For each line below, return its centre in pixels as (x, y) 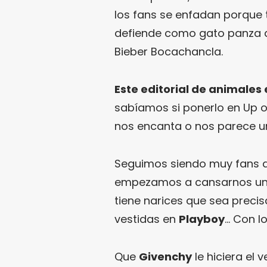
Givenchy (165, 256)
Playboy (202, 219)
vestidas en (147, 219)
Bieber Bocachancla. (169, 51)
